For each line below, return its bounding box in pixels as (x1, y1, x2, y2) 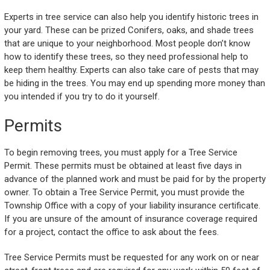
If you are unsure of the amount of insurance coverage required (4, 213, 257, 225)
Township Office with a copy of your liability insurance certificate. (4, 200, 260, 212)
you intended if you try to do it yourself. (4, 91, 160, 102)
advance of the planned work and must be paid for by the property (4, 174, 266, 185)
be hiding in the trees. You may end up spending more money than (4, 78, 265, 89)
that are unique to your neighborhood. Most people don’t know (4, 38, 250, 49)
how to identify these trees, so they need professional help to (4, 51, 248, 63)
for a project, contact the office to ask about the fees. (4, 227, 219, 238)
